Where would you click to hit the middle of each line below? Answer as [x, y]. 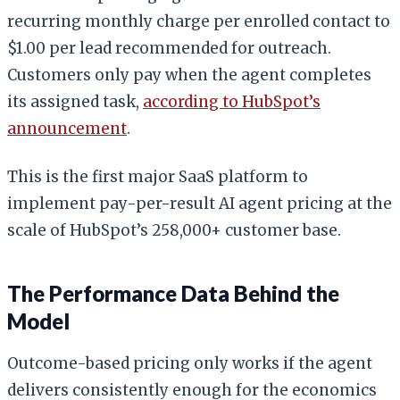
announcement [67, 128]
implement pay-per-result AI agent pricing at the [200, 203]
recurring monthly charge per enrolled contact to [199, 21]
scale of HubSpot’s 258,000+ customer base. [174, 230]
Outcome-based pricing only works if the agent [190, 363]
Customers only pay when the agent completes [189, 75]
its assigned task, [75, 101]
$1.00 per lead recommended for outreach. [169, 48]
